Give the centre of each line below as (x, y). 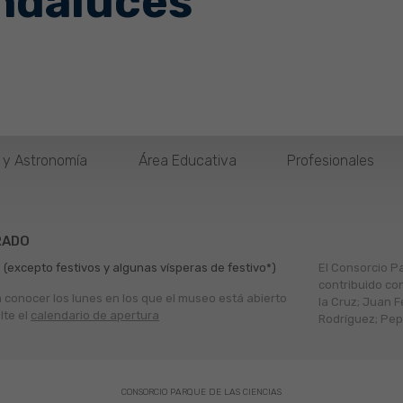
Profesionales (331, 161)
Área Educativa (187, 161)
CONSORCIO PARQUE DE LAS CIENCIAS (201, 392)
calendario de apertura (95, 315)
